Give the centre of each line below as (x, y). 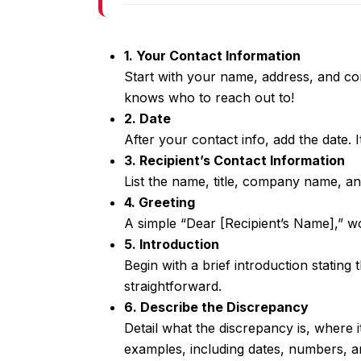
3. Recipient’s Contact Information (234, 161)
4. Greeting (160, 203)
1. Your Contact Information (212, 56)
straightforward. (173, 286)
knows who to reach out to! (209, 98)
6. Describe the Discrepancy (216, 307)
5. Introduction (172, 245)
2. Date (147, 119)
